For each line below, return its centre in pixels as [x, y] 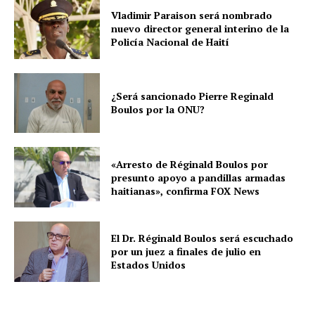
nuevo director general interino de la [200, 29]
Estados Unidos [149, 265]
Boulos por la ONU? [158, 110]
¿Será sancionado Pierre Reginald [193, 96]
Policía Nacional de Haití [171, 42]
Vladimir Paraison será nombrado [192, 15]
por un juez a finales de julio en [186, 252]
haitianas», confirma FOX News [186, 191]
